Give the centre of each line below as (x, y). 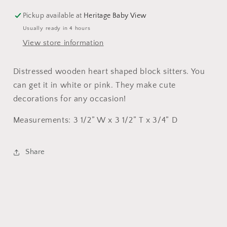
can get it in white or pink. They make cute (94, 85)
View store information (63, 43)
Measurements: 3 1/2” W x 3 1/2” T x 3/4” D (95, 121)
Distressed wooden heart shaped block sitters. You (109, 71)
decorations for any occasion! (70, 99)
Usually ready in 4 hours (56, 28)
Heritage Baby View (115, 16)
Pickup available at (53, 16)
